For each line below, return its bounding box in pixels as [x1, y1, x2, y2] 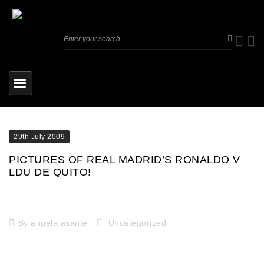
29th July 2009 [14, 132, 65, 141]
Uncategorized [108, 217, 166, 227]
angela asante [31, 217, 88, 227]
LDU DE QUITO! [9, 166, 91, 178]
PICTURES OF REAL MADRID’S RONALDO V [9, 153, 240, 166]
